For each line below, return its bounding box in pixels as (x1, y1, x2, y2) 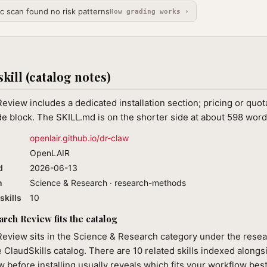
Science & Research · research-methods (30, 178, 186, 188)
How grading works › (109, 7, 189, 15)
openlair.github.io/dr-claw (30, 133, 129, 143)
